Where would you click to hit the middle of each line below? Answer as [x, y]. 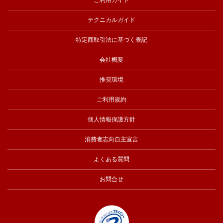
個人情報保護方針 [111, 119]
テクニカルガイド [111, 20]
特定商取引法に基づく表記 [111, 40]
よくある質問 [111, 159]
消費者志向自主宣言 [111, 139]
